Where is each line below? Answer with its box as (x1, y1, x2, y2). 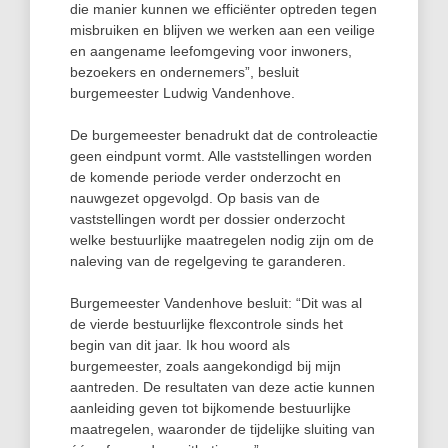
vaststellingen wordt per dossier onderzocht (70, 211, 345, 227)
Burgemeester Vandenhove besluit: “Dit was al (70, 295, 362, 311)
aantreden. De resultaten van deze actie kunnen (70, 379, 375, 395)
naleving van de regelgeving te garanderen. (70, 253, 346, 269)
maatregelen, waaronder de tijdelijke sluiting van (70, 421, 375, 437)
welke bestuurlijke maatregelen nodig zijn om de (70, 232, 374, 248)
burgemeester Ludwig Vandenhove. (70, 85, 295, 101)
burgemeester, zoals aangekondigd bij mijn (70, 358, 341, 374)
